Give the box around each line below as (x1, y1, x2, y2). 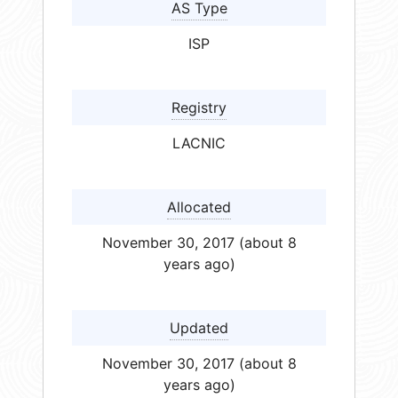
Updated (170, 318, 228, 337)
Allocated (167, 197, 231, 216)
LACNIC (172, 133, 226, 152)
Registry (171, 98, 227, 116)
